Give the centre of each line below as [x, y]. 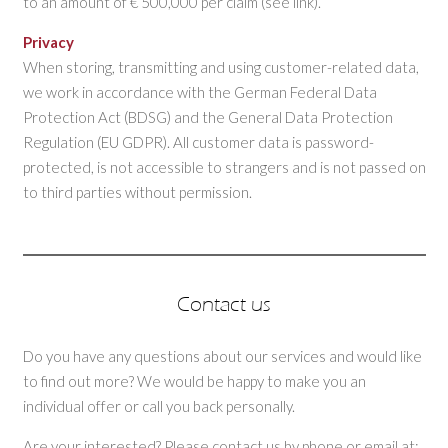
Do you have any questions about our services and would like [222, 355]
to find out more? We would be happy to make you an [194, 380]
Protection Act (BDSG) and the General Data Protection [207, 116]
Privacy [48, 41]
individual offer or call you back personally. [158, 405]
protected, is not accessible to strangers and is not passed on [224, 166]
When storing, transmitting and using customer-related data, [220, 66]
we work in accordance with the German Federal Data [199, 91]
